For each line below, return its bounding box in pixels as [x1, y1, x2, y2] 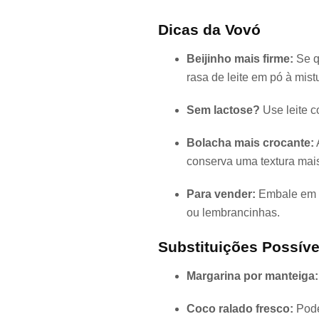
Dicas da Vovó [158, 21, 261, 38]
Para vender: [187, 188, 256, 200]
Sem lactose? [187, 104, 260, 116]
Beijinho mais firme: [187, 53, 293, 65]
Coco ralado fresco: [187, 303, 293, 315]
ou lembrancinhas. [187, 206, 280, 219]
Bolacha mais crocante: [187, 137, 314, 149]
